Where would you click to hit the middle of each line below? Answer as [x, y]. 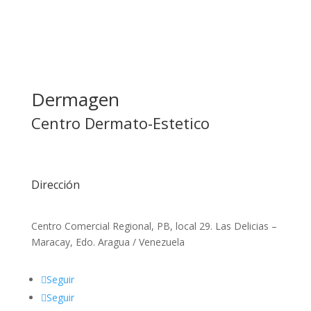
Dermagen [75, 100]
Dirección [55, 185]
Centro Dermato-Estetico [120, 123]
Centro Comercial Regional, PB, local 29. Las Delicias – [154, 226]
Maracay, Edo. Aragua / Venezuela [108, 242]
